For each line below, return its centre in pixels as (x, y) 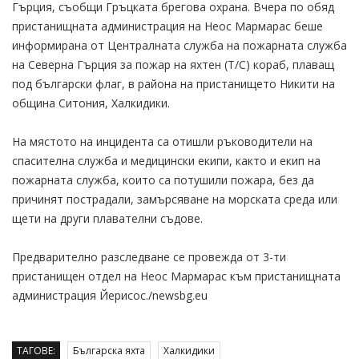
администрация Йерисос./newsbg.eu (110, 295)
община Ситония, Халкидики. (91, 103)
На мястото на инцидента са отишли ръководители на (162, 141)
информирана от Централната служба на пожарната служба (179, 45)
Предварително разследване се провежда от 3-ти (149, 256)
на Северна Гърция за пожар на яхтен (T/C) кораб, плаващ (173, 64)
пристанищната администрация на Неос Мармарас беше (167, 26)
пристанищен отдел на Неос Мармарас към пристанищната (176, 276)
